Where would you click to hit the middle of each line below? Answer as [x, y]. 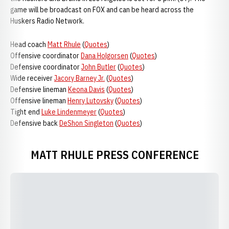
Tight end [26, 112]
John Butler [99, 67]
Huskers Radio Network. [48, 21]
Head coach [29, 44]
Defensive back [35, 123]
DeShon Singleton [86, 123]
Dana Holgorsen [105, 56]
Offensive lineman [39, 101]
